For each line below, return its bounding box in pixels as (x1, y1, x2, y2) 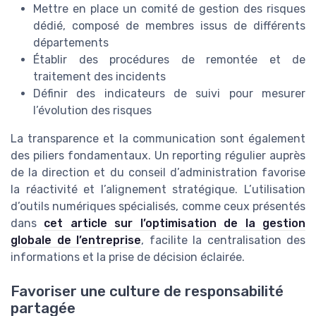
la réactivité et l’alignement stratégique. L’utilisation (11, 182, 305, 196)
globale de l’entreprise (11, 233, 141, 247)
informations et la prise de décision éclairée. (11, 250, 245, 264)
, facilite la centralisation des (141, 233, 305, 247)
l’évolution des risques (33, 103, 152, 117)
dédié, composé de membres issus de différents (33, 18, 305, 32)
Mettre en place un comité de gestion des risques (33, 1, 305, 16)
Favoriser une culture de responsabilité (11, 283, 284, 300)
